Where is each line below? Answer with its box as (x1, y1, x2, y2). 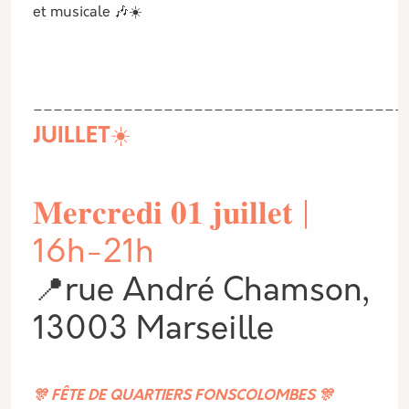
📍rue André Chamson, (33, 277, 369, 309)
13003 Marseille (33, 315, 274, 347)
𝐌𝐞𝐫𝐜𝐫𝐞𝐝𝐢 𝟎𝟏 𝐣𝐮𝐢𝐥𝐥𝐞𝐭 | (33, 200, 310, 232)
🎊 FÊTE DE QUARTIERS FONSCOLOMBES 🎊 (33, 389, 333, 404)
